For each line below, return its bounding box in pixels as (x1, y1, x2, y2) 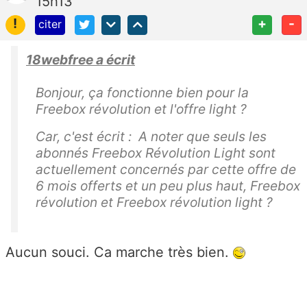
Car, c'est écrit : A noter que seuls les (36, 127, 267, 145)
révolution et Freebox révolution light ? (36, 193, 273, 210)
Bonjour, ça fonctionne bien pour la (36, 84, 249, 101)
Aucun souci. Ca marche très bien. (5, 243, 233, 260)
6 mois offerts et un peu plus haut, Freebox (36, 177, 300, 194)
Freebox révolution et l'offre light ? (36, 100, 247, 117)
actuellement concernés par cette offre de (36, 160, 296, 177)
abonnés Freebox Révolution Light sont (36, 144, 275, 161)
